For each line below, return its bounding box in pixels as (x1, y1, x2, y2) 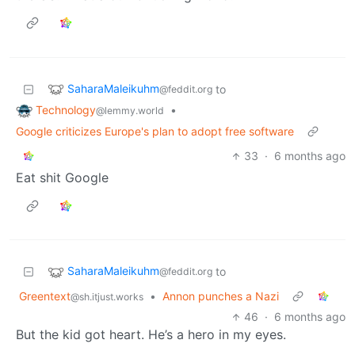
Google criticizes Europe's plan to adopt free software (16, 124, 294, 139)
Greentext (19, 289, 71, 303)
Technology (36, 102, 96, 116)
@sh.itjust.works (71, 291, 143, 303)
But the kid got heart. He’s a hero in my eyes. (16, 326, 286, 343)
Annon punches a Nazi (162, 289, 279, 303)
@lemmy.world (96, 104, 164, 116)
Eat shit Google (16, 170, 109, 186)
